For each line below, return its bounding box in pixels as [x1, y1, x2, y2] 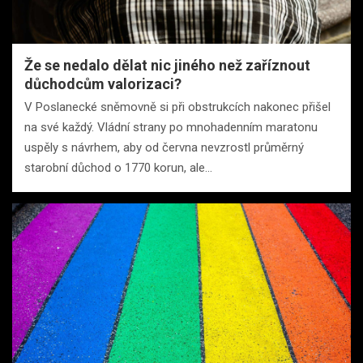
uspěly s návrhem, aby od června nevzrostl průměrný [24, 139, 304, 155]
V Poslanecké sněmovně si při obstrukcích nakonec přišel [24, 99, 331, 114]
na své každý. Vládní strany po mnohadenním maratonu [24, 119, 318, 135]
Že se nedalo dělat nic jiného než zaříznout [24, 56, 310, 74]
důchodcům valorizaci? [24, 75, 181, 92]
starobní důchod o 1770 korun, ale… [24, 160, 212, 175]
